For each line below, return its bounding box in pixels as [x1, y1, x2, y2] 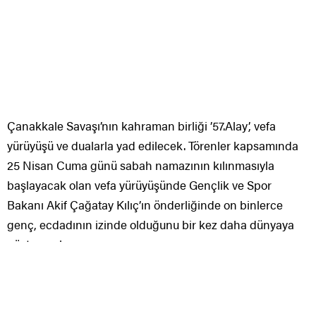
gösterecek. [7, 236, 68, 253]
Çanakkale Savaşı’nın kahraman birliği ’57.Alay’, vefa [7, 117, 276, 135]
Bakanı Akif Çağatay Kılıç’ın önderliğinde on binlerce [7, 196, 283, 214]
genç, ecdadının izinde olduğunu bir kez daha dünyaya [7, 216, 294, 233]
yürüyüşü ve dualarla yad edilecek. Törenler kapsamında [7, 137, 298, 154]
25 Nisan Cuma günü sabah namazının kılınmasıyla [7, 157, 274, 174]
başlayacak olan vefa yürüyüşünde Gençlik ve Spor [7, 176, 272, 194]
